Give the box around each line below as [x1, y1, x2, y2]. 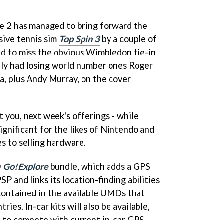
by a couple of [100, 33, 157, 44]
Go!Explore [3, 161, 48, 172]
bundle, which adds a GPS [48, 161, 150, 172]
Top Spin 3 [59, 33, 100, 44]
